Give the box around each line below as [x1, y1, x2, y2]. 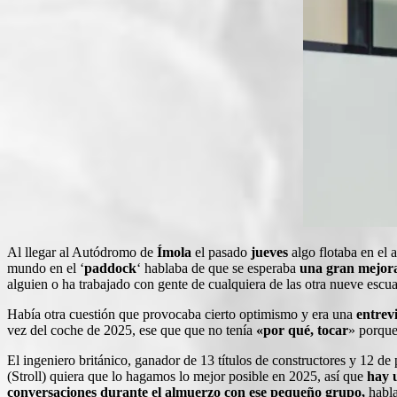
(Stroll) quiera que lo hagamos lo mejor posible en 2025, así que [7, 368, 363, 384]
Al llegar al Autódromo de [7, 244, 157, 260]
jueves [251, 244, 292, 260]
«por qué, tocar [256, 322, 348, 338]
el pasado [195, 244, 251, 260]
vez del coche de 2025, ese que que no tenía [7, 322, 256, 338]
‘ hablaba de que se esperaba [136, 260, 300, 276]
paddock [84, 260, 136, 276]
